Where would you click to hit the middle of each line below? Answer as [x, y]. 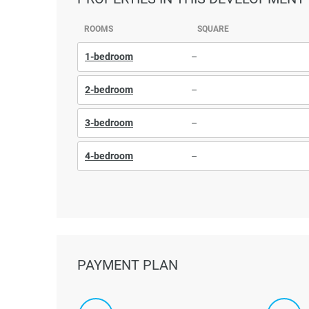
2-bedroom [109, 89]
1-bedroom [109, 56]
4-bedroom [109, 156]
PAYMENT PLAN [128, 265]
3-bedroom [109, 122]
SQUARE [213, 29]
